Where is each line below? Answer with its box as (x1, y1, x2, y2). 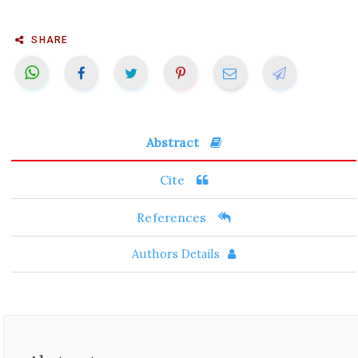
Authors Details (132, 246, 220, 261)
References (137, 209, 210, 225)
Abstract (145, 133, 202, 150)
